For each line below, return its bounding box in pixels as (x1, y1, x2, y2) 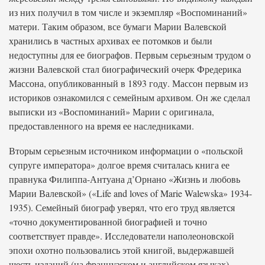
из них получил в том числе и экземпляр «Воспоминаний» (9, 6, 247, 18)
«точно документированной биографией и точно (9, 215, 207, 228)
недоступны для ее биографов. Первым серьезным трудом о (9, 49, 251, 61)
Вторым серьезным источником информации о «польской (9, 144, 243, 157)
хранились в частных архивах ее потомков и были (9, 34, 212, 47)
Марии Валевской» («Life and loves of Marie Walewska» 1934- (9, 187, 252, 199)
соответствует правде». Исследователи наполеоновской (9, 230, 234, 242)
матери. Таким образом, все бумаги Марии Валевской (9, 20, 227, 33)
